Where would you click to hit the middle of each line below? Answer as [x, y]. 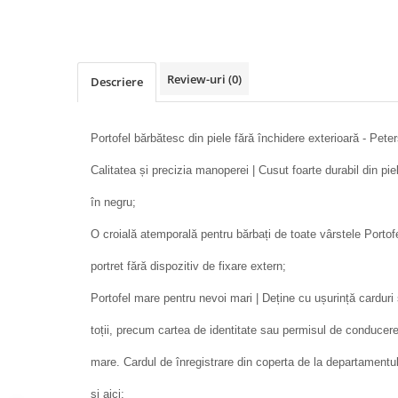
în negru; [113, 202]
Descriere [117, 81]
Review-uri [198, 79]
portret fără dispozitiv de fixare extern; [188, 266]
